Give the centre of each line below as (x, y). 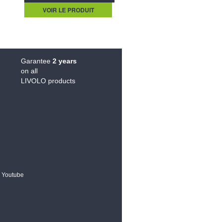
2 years (65, 61)
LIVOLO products (48, 81)
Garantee (37, 61)
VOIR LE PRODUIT (68, 10)
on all (29, 71)
